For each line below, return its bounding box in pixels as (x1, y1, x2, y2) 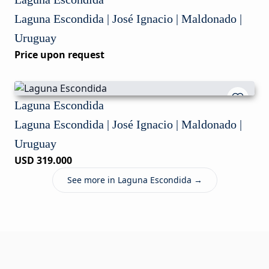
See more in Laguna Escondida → (67, 174, 202, 186)
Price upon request (14, 48, 104, 61)
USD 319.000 (14, 154, 72, 167)
